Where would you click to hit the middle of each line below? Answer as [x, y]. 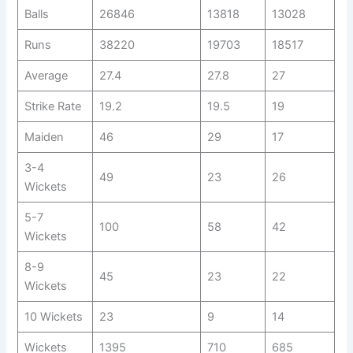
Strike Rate [52, 107]
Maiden [44, 137]
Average [46, 76]
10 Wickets [53, 317]
